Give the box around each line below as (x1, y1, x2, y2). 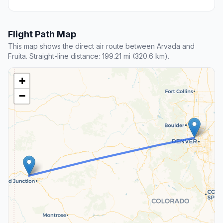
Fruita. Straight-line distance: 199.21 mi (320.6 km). (8, 52, 169, 61)
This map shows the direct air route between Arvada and (8, 42, 195, 51)
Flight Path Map (8, 29, 76, 40)
